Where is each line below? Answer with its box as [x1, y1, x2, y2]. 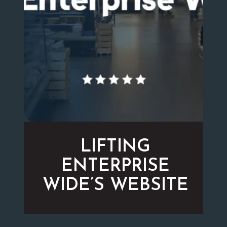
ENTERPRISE [61, 158, 170, 175]
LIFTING [81, 138, 150, 156]
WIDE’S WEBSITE [43, 177, 188, 195]
